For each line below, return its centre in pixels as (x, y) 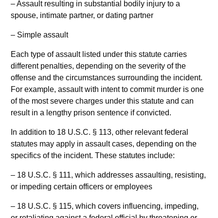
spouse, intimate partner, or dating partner (82, 16)
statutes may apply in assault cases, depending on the (104, 144)
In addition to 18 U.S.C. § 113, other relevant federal (100, 132)
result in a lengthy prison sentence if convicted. (91, 113)
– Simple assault (40, 35)
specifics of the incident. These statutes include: (93, 156)
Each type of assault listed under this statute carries (99, 54)
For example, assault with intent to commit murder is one (108, 90)
